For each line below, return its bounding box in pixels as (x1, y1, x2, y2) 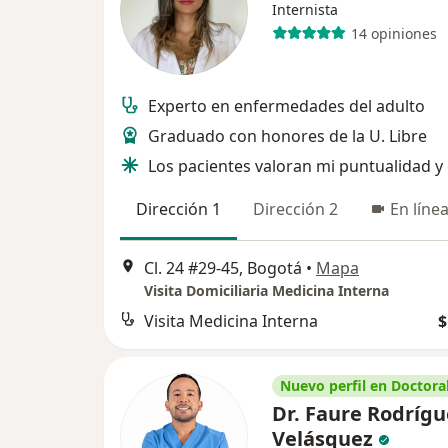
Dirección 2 (253, 198, 338, 220)
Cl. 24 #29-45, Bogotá (144, 257, 302, 280)
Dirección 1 (136, 198, 221, 220)
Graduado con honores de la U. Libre (148, 125, 427, 147)
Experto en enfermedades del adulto (148, 95, 425, 117)
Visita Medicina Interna (144, 310, 318, 333)
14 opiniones (350, 23, 437, 43)
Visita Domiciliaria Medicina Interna (144, 281, 389, 301)
